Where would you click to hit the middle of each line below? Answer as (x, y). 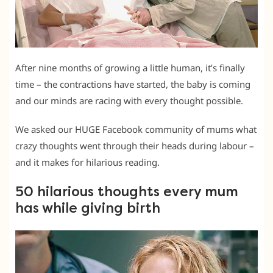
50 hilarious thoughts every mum (127, 192)
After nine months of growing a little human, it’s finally (130, 68)
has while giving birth (88, 209)
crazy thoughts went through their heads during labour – (135, 146)
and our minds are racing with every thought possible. (129, 101)
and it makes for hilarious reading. (87, 162)
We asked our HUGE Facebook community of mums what (136, 129)
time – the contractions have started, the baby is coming (133, 84)
